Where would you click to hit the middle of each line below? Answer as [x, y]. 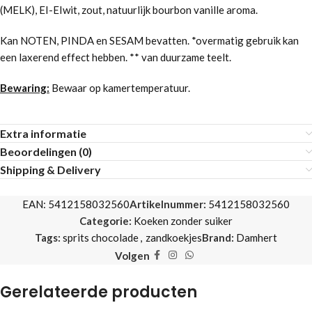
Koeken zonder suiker [183, 221]
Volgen [132, 255]
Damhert [257, 237]
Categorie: [106, 221]
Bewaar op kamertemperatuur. [120, 88]
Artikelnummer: [169, 204]
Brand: [219, 237]
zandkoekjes [174, 237]
